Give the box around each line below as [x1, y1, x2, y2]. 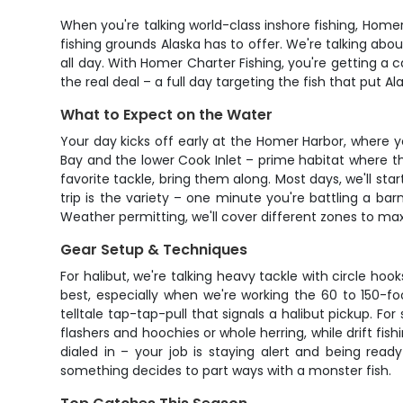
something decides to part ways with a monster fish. [60, 362, 392, 380]
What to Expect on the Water [60, 104, 273, 125]
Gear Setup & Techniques [60, 239, 248, 260]
